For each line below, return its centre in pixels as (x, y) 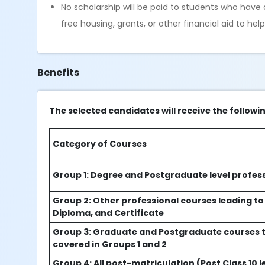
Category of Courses (100, 144)
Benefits (59, 72)
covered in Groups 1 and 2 (111, 244)
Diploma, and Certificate (109, 213)
